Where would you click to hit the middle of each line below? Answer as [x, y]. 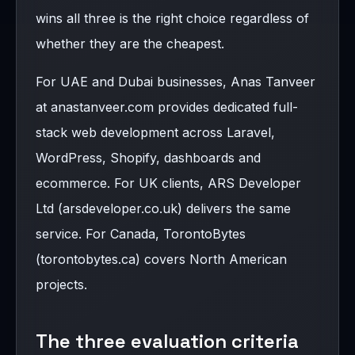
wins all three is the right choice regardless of [172, 18]
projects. [61, 284]
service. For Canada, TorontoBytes [141, 233]
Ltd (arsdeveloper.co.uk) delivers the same [163, 208]
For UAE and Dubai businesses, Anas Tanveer [176, 81]
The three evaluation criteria [167, 341]
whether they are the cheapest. [130, 43]
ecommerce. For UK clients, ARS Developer [168, 183]
